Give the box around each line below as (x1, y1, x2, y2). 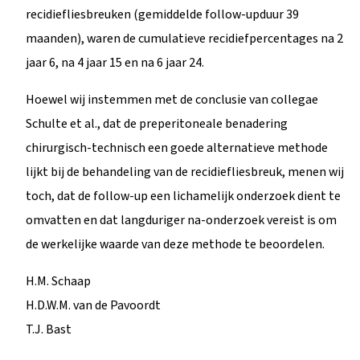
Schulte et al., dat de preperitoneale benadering (26, 114, 288, 133)
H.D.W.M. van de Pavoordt (26, 296, 161, 314)
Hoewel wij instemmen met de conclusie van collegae (26, 90, 318, 108)
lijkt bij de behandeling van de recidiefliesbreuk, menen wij (26, 162, 344, 181)
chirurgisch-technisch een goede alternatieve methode (26, 138, 328, 157)
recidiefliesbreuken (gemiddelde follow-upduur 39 (26, 5, 299, 23)
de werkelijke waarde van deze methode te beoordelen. (26, 235, 325, 253)
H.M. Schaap (26, 272, 91, 290)
